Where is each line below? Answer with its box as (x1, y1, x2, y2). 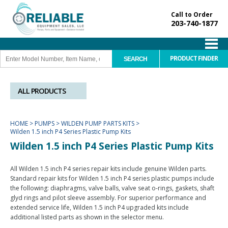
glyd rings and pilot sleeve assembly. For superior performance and (10, 193, 206, 202)
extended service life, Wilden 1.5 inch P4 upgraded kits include (10, 203, 189, 212)
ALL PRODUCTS (18, 86, 66, 96)
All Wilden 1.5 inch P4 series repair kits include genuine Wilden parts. (10, 164, 207, 173)
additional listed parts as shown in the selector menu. (10, 213, 164, 221)
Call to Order (171, 10, 213, 19)
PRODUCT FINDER (169, 54, 218, 63)
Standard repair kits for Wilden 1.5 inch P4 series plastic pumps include (10, 174, 214, 183)
